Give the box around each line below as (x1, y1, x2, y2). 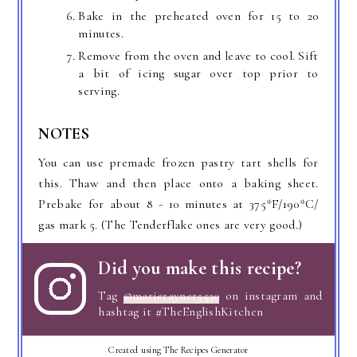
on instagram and (219, 287, 323, 304)
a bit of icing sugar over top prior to (78, 65, 319, 81)
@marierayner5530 (123, 287, 220, 304)
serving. (78, 82, 120, 99)
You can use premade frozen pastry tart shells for (38, 154, 319, 171)
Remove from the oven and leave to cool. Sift (78, 47, 319, 64)
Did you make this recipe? (98, 256, 301, 280)
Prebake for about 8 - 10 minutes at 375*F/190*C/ (38, 195, 319, 212)
